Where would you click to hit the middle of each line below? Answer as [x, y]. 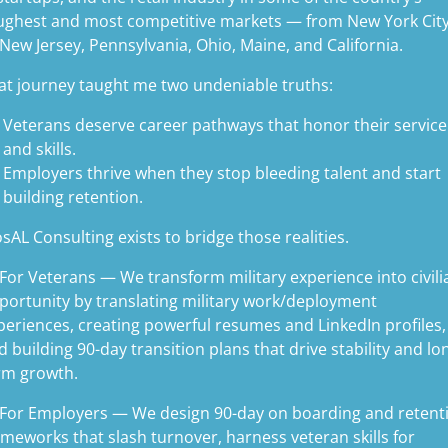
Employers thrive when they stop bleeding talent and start [222, 172]
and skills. [39, 148]
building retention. [73, 196]
